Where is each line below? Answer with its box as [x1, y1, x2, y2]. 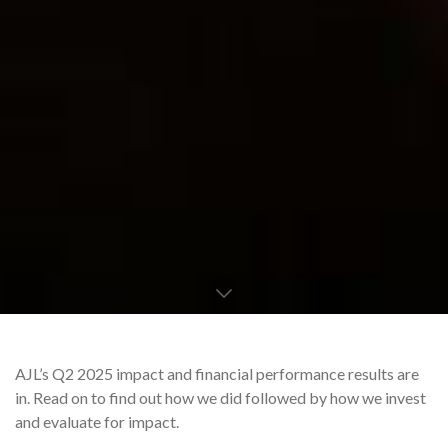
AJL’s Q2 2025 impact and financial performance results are [15, 364, 419, 383]
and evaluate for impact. [15, 412, 179, 431]
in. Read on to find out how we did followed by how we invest [15, 388, 426, 407]
